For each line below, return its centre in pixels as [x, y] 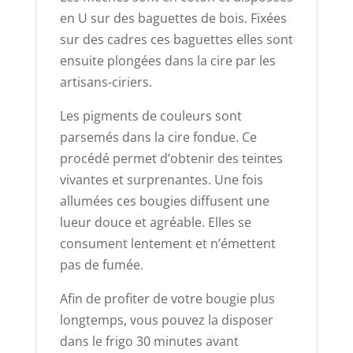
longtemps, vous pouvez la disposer [166, 320]
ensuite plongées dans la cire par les [167, 60]
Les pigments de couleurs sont [150, 115]
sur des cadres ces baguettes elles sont [176, 39]
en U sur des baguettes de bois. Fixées [173, 18]
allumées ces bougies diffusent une [164, 201]
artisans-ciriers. [106, 82]
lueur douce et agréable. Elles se [155, 222]
